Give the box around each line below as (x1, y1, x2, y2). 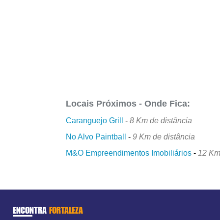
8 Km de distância (130, 116, 192, 125)
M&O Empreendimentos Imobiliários (66, 148, 192, 157)
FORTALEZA (49, 205, 83, 216)
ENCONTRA (12, 205, 49, 216)
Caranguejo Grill (66, 116, 124, 125)
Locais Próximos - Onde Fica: (66, 98, 191, 109)
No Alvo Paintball (66, 132, 127, 141)
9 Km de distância (133, 132, 195, 141)
